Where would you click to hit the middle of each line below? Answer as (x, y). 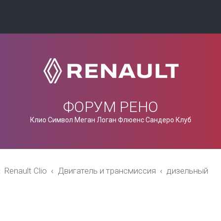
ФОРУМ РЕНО (110, 107)
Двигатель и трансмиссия (107, 171)
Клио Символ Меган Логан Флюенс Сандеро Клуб (110, 120)
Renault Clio (25, 171)
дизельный (187, 171)
